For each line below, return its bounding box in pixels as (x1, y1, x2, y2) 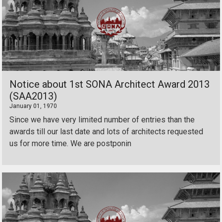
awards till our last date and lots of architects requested (9, 127, 203, 136)
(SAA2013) (9, 90, 57, 102)
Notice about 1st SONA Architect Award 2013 (9, 78, 210, 90)
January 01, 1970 (9, 103, 57, 110)
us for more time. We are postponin (9, 139, 131, 148)
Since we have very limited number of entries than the (9, 115, 195, 124)
